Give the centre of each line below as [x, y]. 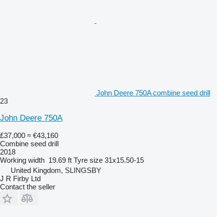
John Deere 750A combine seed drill [153, 93]
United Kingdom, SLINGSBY [56, 170]
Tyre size [88, 160]
